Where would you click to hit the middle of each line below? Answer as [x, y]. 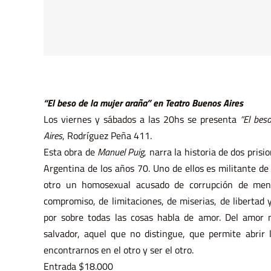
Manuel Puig [121, 152]
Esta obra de [70, 152]
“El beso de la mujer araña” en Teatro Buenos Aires [143, 103]
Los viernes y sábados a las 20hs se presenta [142, 119]
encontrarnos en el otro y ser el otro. [118, 250]
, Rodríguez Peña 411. [107, 136]
